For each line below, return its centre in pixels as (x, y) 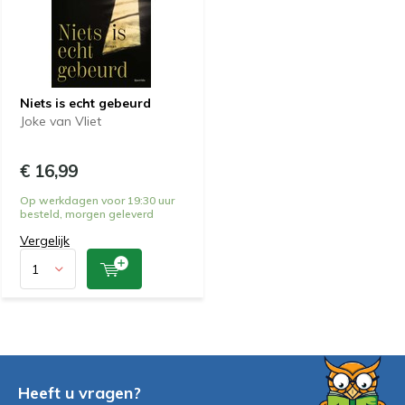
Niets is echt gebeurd (85, 103)
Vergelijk (45, 240)
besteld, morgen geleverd (87, 214)
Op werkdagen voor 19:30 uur (97, 200)
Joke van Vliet (61, 121)
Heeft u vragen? (80, 393)
